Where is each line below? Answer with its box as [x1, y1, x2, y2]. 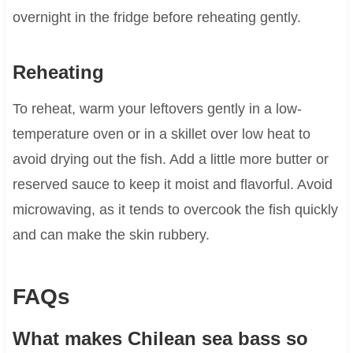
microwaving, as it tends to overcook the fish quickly [12, 201, 338, 217]
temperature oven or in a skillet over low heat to [12, 125, 310, 142]
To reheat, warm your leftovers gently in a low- [12, 100, 302, 117]
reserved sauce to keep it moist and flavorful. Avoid [12, 176, 333, 192]
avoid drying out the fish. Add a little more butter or [12, 150, 329, 167]
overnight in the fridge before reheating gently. [12, 9, 301, 25]
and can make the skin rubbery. [12, 226, 210, 243]
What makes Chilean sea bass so [12, 327, 308, 349]
